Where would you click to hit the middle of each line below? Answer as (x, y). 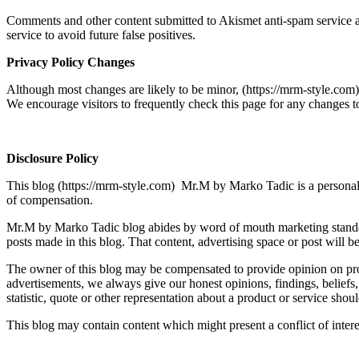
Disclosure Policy (52, 158)
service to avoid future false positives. (101, 34)
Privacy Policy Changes (71, 62)
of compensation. (50, 200)
